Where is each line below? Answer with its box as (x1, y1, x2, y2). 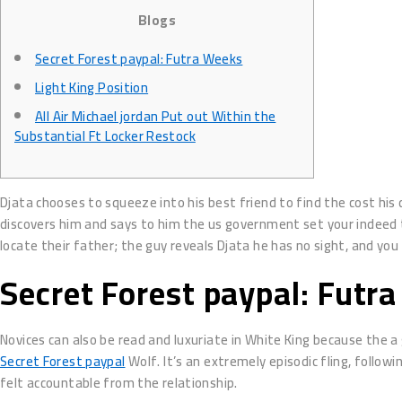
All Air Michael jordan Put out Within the (35, 103, 276, 129)
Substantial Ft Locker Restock (14, 123, 196, 149)
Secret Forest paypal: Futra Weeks (35, 46, 243, 72)
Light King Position (35, 74, 149, 100)
